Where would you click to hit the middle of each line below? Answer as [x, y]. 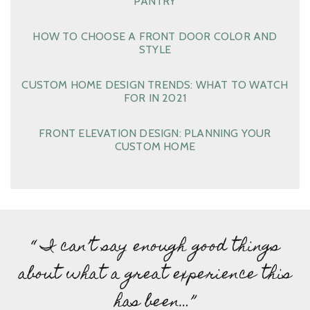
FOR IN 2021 [155, 98]
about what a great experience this [155, 275]
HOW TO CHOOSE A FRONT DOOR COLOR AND [155, 37]
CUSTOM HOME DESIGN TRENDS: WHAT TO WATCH [155, 85]
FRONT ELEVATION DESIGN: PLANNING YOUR [155, 134]
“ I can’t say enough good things [155, 248]
